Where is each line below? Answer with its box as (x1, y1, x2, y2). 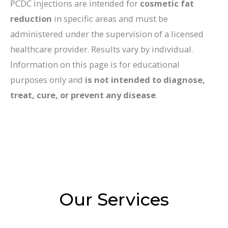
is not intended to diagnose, (85, 74, 205, 86)
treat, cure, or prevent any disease (10, 89, 156, 101)
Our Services (59, 188, 169, 210)
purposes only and (10, 74, 85, 86)
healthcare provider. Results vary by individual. (10, 43, 193, 55)
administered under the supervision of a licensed (10, 28, 204, 40)
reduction (10, 13, 52, 25)
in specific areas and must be (52, 13, 168, 25)
